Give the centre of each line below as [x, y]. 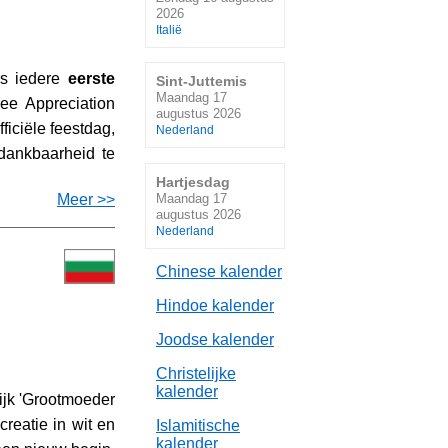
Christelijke [196, 374]
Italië [169, 29]
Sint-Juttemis [201, 81]
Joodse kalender [215, 340]
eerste [91, 79]
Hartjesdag [193, 181]
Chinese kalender [219, 272]
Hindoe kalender [215, 306]
